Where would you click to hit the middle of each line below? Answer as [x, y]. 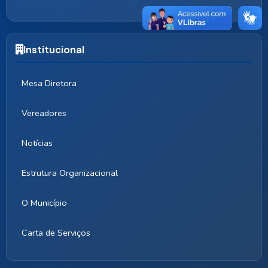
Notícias [37, 143]
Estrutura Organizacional [70, 173]
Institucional [54, 49]
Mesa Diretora [49, 83]
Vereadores [44, 113]
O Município [44, 203]
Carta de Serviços [56, 233]
